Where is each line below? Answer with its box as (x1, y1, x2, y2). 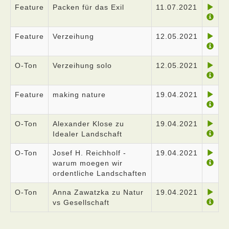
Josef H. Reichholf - (53, 149, 126, 157)
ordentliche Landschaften (53, 169, 147, 177)
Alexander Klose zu (53, 120, 124, 128)
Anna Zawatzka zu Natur (53, 188, 144, 196)
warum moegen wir (53, 159, 123, 167)
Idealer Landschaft (53, 130, 122, 138)
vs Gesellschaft (53, 198, 109, 207)
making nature (53, 90, 106, 99)
